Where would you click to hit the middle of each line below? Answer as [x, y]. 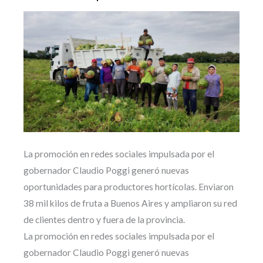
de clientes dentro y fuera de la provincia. [104, 220]
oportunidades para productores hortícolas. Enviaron [129, 187]
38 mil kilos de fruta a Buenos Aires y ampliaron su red [130, 203]
